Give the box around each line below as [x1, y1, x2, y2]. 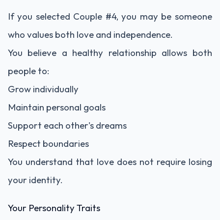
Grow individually [8, 83, 79, 95]
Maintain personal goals [8, 101, 106, 113]
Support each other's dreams [8, 119, 127, 131]
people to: [8, 65, 49, 77]
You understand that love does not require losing [8, 156, 212, 167]
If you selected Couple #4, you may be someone [8, 10, 212, 22]
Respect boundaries [8, 137, 89, 149]
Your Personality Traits [8, 202, 100, 214]
